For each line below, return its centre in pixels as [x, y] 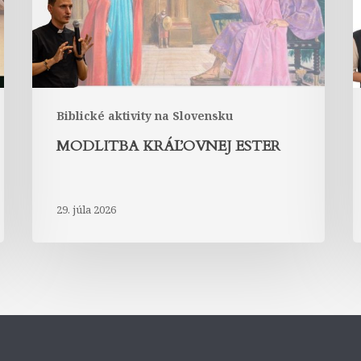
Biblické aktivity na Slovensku [145, 115]
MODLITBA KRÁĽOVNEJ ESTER [169, 146]
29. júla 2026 [87, 209]
